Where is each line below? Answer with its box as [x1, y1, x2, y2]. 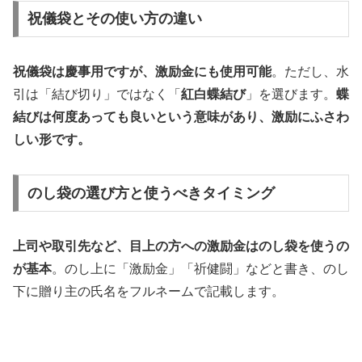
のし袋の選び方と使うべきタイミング [27, 184, 275, 201]
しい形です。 [13, 133, 90, 147]
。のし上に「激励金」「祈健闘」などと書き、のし [52, 261, 349, 276]
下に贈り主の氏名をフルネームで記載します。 [13, 284, 284, 298]
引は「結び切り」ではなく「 [13, 87, 181, 102]
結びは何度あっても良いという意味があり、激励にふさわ [13, 110, 349, 124]
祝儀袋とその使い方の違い [27, 11, 202, 27]
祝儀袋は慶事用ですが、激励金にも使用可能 [13, 65, 271, 79]
